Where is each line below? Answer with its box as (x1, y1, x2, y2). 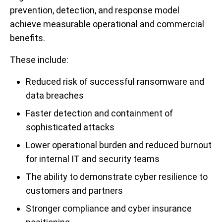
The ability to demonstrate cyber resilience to (26, 171, 208, 182)
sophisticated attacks (26, 122, 114, 133)
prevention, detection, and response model (10, 5, 179, 16)
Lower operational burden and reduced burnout (26, 140, 212, 151)
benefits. (10, 33, 45, 44)
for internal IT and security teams (26, 154, 160, 165)
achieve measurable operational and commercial (10, 19, 204, 30)
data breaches (26, 90, 84, 101)
